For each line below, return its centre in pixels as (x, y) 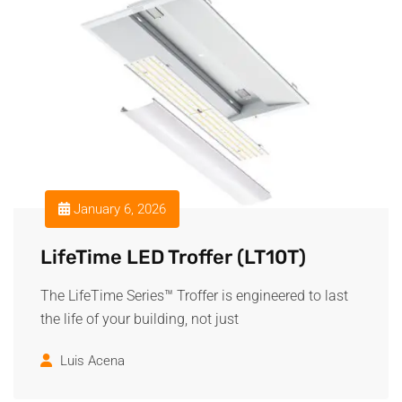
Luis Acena (92, 361)
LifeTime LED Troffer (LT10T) (173, 257)
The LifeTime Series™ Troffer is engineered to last (194, 296)
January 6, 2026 (118, 209)
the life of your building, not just (140, 319)
